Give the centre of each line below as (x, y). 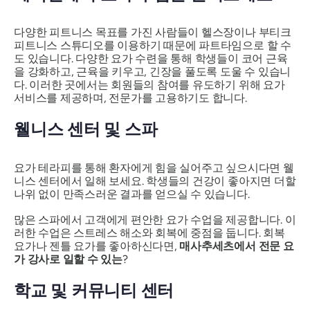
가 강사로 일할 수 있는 (68, 259)
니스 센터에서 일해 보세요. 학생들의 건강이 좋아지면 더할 (155, 181)
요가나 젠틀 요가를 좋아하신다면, (97, 246)
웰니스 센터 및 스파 (86, 129)
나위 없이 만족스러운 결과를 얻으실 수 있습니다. (132, 194)
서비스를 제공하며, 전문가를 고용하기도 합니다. (130, 98)
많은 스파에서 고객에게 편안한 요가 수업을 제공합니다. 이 (155, 219)
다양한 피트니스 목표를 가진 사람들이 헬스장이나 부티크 (153, 33)
